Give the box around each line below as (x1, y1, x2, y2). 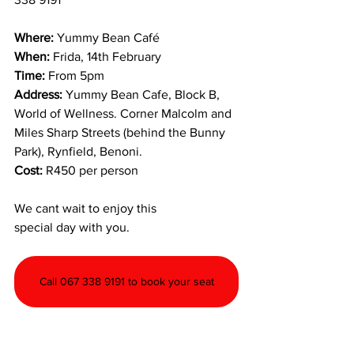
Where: (14, 31, 54, 44)
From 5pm (45, 69, 104, 82)
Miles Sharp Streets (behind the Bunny (14, 126, 228, 139)
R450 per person (46, 164, 138, 177)
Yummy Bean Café (54, 31, 160, 44)
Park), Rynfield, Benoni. (14, 145, 142, 158)
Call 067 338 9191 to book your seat (39, 275, 214, 288)
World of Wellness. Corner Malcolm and (14, 107, 235, 120)
